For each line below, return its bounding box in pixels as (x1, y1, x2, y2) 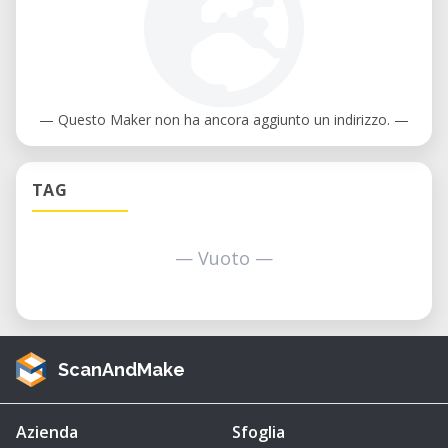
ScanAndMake (58, 358, 185, 380)
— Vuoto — (175, 246, 273, 271)
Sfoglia (232, 421, 285, 444)
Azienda (16, 421, 78, 444)
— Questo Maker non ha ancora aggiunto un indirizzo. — (39, 110, 409, 130)
